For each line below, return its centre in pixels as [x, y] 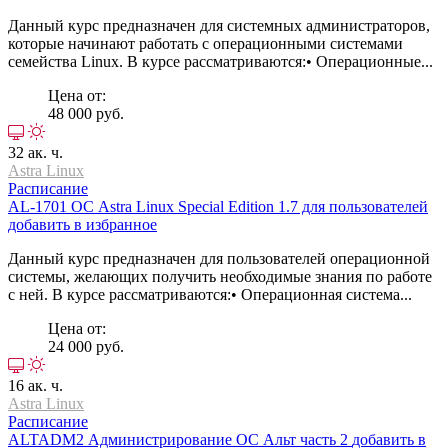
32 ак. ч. [35, 152]
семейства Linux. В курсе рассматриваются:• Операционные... [220, 61]
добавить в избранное [82, 224]
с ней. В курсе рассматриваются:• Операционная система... [210, 294]
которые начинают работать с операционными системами [205, 43]
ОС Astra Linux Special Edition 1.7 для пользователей [249, 206]
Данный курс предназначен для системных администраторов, [219, 25]
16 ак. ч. [35, 385]
